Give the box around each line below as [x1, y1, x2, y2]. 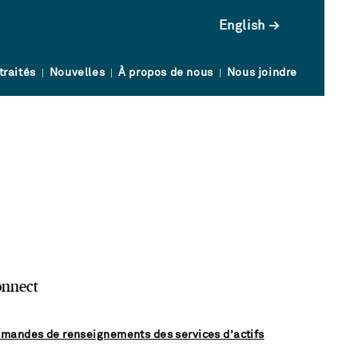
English [218, 19, 265, 32]
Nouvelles [49, 67, 105, 78]
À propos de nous [118, 67, 213, 78]
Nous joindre [226, 67, 297, 78]
